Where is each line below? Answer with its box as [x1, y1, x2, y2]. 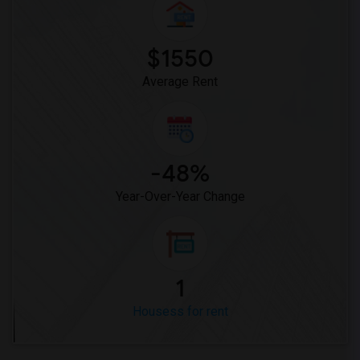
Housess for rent [132, 304, 228, 319]
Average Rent [142, 74, 218, 89]
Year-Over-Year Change [115, 189, 245, 204]
